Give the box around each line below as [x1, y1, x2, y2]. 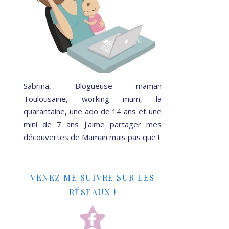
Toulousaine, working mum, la [24, 93, 162, 104]
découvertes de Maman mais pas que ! [24, 131, 159, 142]
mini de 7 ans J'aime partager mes [24, 119, 162, 129]
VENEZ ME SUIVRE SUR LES [30, 172, 155, 183]
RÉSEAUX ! [68, 186, 117, 197]
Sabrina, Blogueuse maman [24, 80, 162, 91]
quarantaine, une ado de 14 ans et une [24, 106, 162, 117]
